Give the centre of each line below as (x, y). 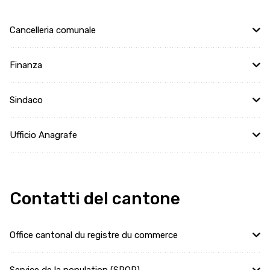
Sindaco (26, 100)
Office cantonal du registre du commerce (94, 235)
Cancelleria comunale (53, 30)
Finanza (26, 65)
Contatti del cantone (95, 199)
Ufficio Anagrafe (43, 135)
